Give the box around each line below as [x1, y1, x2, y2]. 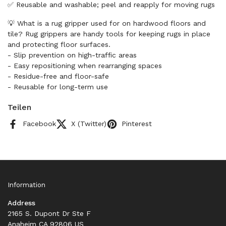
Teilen [8, 102, 31, 112]
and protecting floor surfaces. [8, 40, 110, 48]
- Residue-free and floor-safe [8, 72, 109, 80]
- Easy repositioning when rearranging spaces [8, 62, 162, 70]
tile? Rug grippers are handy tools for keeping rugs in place [8, 30, 210, 38]
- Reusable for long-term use [8, 83, 108, 91]
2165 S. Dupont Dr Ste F [8, 209, 91, 217]
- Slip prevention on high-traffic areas [8, 51, 137, 59]
